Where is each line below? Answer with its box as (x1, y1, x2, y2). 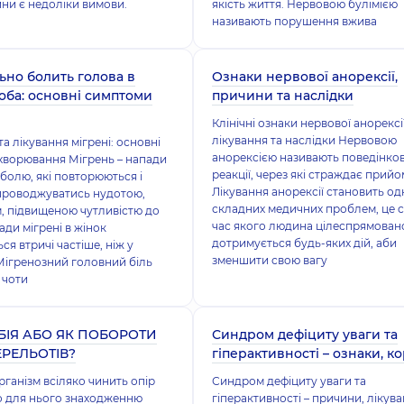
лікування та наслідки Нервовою (211, 133, 397, 147)
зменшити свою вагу (211, 253, 327, 267)
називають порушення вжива (211, 14, 377, 28)
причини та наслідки (211, 87, 353, 104)
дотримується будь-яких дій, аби (211, 236, 397, 250)
